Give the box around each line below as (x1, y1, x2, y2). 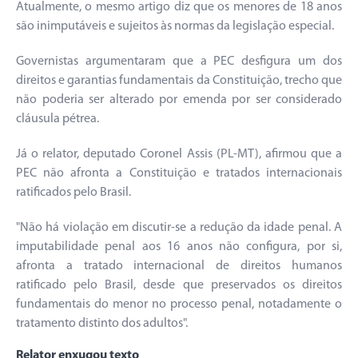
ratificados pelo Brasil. (16, 185, 131, 199)
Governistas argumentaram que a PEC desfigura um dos (16, 54, 342, 68)
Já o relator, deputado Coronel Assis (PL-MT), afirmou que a (16, 147, 342, 161)
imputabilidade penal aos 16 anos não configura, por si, (16, 240, 342, 253)
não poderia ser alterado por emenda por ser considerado (16, 93, 342, 106)
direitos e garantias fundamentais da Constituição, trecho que (16, 74, 342, 87)
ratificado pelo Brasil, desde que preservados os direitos (16, 278, 342, 292)
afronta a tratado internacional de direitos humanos (16, 259, 342, 272)
